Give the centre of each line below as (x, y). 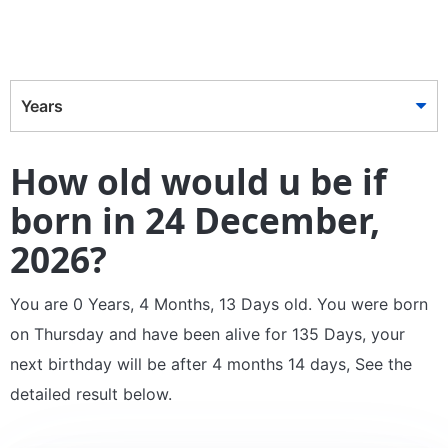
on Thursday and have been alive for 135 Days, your (207, 334)
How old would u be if (198, 181)
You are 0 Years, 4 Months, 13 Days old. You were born (219, 304)
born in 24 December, (195, 220)
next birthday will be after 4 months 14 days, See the (211, 364)
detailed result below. (91, 394)
